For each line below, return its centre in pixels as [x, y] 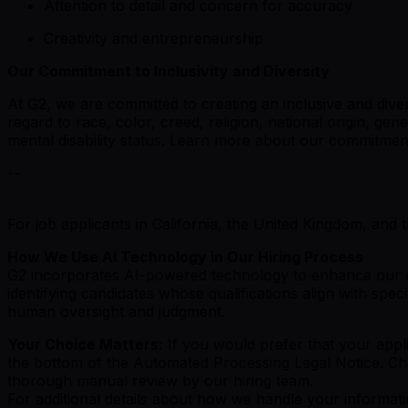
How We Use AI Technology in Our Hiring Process [185, 257]
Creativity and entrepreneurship [153, 39]
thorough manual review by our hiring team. [160, 381]
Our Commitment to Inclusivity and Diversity [168, 71]
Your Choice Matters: [85, 345]
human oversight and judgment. [116, 312]
